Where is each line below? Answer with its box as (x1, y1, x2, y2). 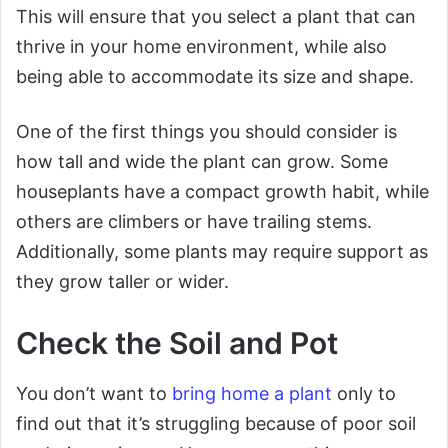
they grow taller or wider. (16, 271, 229, 293)
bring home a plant (172, 383, 332, 405)
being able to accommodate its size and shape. (16, 66, 414, 88)
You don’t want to (16, 383, 172, 405)
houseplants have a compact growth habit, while (16, 181, 429, 203)
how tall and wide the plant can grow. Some (16, 151, 388, 173)
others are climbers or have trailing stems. (16, 211, 372, 233)
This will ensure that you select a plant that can (16, 6, 416, 28)
